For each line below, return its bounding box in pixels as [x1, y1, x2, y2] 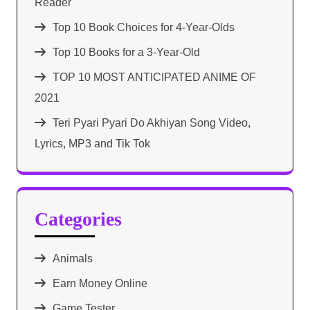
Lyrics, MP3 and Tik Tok [35, 137, 150, 149]
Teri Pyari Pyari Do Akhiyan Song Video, [53, 116, 250, 129]
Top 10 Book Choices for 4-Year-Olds [53, 21, 235, 33]
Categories [35, 208, 122, 230]
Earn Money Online [53, 277, 147, 289]
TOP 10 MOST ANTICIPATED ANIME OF [53, 71, 256, 83]
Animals [53, 252, 93, 264]
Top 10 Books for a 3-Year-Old [53, 46, 200, 58]
